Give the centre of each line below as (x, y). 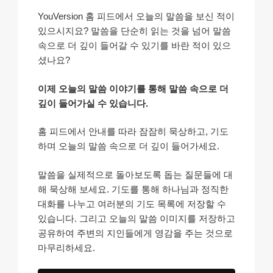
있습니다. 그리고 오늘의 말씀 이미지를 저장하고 (136, 218)
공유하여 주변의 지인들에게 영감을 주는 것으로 (135, 233)
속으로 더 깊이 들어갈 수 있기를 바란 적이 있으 (134, 46)
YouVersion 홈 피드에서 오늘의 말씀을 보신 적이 (136, 16)
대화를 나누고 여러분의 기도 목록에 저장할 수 (132, 204)
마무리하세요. (66, 247)
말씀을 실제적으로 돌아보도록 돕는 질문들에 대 (135, 174)
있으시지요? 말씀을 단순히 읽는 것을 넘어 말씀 (134, 31)
